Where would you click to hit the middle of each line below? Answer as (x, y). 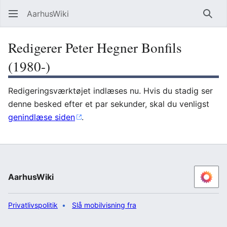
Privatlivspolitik (33, 205)
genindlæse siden (42, 117)
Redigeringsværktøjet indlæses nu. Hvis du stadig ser (110, 91)
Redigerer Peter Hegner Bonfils (95, 47)
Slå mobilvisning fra (104, 205)
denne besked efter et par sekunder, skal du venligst (109, 104)
